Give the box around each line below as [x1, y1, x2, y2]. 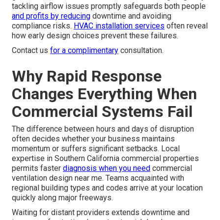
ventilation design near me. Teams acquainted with [12, 173, 184, 183]
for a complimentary [50, 46, 118, 55]
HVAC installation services [74, 21, 165, 31]
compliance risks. [12, 21, 74, 31]
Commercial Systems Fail [12, 102, 192, 121]
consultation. [118, 46, 164, 55]
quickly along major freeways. [12, 193, 113, 203]
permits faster [12, 164, 63, 173]
